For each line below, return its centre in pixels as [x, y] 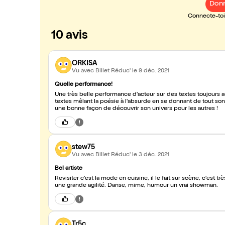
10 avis [70, 36]
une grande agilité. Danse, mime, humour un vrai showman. [136, 186]
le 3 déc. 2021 [151, 155]
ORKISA [84, 64]
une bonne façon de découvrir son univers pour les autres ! [136, 109]
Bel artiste [69, 169]
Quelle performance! [84, 85]
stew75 [83, 147]
